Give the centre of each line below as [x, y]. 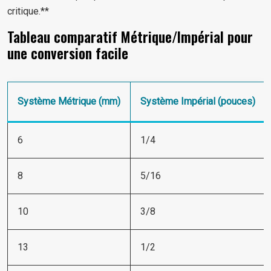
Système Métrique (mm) [69, 101]
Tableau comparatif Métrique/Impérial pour [130, 37]
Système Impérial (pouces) [198, 101]
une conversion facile [68, 53]
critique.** [28, 11]
